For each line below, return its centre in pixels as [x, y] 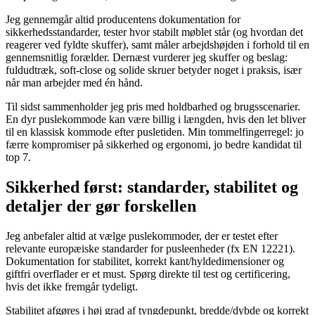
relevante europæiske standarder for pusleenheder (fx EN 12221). [150, 249]
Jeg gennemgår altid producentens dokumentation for [123, 20]
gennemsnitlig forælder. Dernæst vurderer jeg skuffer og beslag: [147, 58]
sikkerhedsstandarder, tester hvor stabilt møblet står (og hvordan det [154, 32]
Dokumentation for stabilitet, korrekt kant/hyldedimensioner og [145, 262]
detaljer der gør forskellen [101, 206]
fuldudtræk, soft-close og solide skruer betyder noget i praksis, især [154, 70]
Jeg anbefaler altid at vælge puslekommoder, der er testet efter [142, 236]
